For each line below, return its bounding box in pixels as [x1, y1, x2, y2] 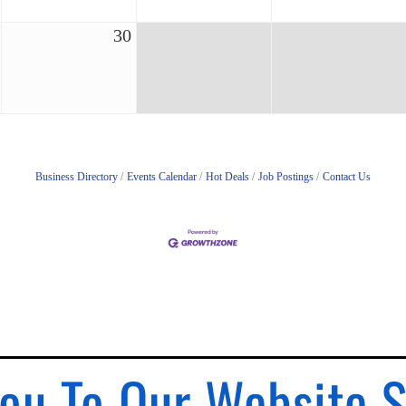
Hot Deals [206, 170, 249, 184]
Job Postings [258, 170, 314, 184]
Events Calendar [127, 170, 197, 184]
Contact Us [323, 170, 371, 184]
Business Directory [35, 170, 118, 184]
